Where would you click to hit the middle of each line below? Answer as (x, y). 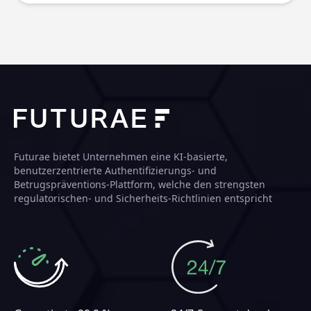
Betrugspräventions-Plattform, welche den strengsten (140, 185)
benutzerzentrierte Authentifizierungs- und (115, 171)
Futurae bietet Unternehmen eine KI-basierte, (121, 157)
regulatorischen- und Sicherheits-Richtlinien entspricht (143, 199)
